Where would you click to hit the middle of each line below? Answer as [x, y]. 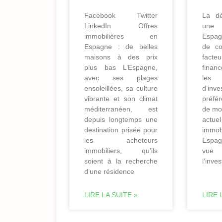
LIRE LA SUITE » [111, 194]
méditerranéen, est [121, 109]
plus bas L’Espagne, [121, 67]
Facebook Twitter [121, 15]
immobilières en [121, 36]
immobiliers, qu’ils [121, 150]
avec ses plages [121, 78]
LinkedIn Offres [121, 26]
